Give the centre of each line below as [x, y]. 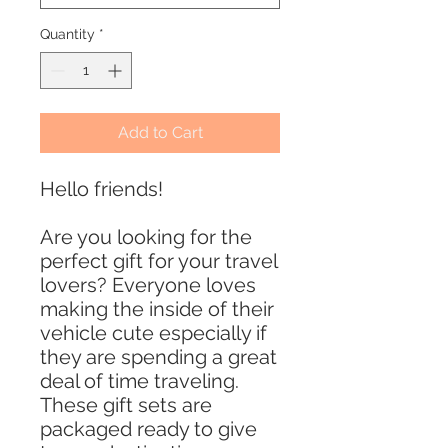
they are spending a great [158, 357]
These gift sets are [126, 405]
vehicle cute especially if [153, 333]
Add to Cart [160, 133]
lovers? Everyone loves [148, 285]
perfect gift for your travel [158, 261]
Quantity [67, 34]
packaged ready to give [148, 429]
